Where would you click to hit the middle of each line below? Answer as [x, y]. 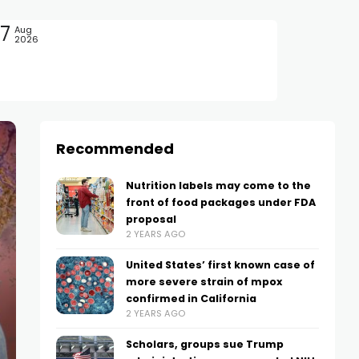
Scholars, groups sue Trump [204, 344]
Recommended [115, 149]
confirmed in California [191, 298]
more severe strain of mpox [204, 282]
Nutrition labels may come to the [218, 186]
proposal [151, 219]
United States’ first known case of [220, 265]
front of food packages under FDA [220, 202]
